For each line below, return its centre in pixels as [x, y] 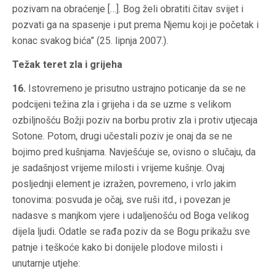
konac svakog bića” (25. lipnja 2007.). [90, 41]
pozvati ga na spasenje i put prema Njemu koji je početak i [135, 25]
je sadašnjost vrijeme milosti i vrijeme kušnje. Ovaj [118, 168]
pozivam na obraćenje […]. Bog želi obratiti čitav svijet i [128, 9]
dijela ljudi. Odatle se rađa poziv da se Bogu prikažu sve [131, 232]
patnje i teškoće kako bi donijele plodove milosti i [117, 248]
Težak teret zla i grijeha [67, 65]
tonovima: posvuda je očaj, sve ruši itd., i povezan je [121, 200]
